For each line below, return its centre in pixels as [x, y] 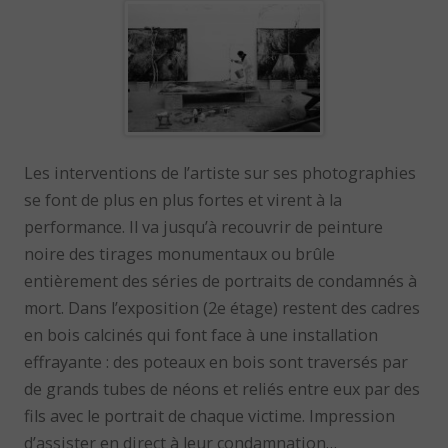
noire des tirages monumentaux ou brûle [180, 254]
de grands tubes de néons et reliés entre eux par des [222, 389]
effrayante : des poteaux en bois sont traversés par [216, 362]
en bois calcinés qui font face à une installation [201, 335]
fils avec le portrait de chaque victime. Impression [210, 416]
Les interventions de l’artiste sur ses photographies [220, 173]
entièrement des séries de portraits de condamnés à [221, 281]
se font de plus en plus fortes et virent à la [183, 200]
